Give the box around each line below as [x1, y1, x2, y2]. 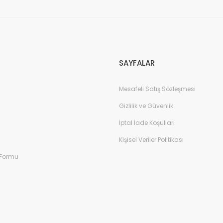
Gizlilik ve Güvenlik [119, 101, 173, 110]
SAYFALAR [119, 57, 155, 68]
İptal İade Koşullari [119, 118, 175, 127]
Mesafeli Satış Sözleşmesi [119, 84, 196, 93]
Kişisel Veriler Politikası [119, 135, 184, 144]
